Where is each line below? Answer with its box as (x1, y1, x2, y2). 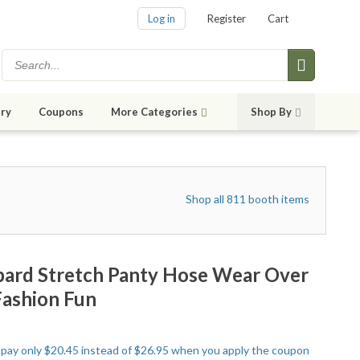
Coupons (39, 105, 84, 119)
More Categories (111, 105, 198, 119)
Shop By (251, 105, 292, 119)
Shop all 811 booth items (186, 192, 310, 207)
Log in (148, 12, 175, 26)
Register (207, 12, 246, 26)
